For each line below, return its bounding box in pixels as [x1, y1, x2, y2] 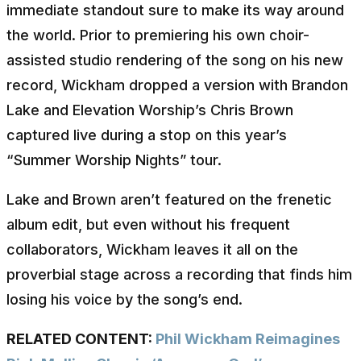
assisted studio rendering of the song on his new [6, 51, 343, 68]
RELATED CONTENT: [6, 330, 156, 347]
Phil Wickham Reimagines [156, 330, 340, 347]
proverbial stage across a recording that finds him [6, 265, 352, 283]
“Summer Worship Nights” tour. [6, 151, 222, 168]
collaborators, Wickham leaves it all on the [6, 240, 298, 258]
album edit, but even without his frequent [6, 215, 290, 233]
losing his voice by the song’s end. [6, 290, 243, 308]
